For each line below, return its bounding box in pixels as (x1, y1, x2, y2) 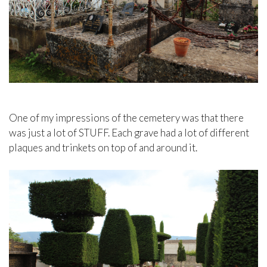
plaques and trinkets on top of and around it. (9, 141, 197, 154)
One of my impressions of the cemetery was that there (9, 111, 244, 125)
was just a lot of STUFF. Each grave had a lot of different (9, 126, 249, 139)
